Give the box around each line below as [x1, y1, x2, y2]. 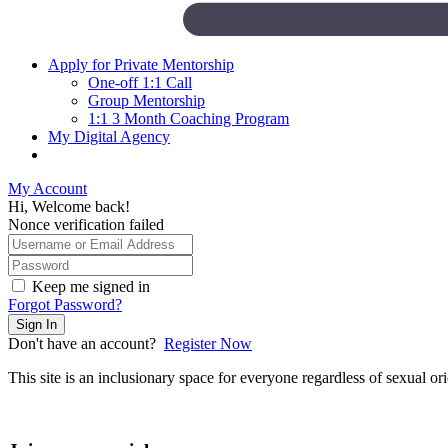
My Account [8, 180, 87, 197]
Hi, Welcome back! [8, 198, 130, 215]
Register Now [164, 335, 252, 352]
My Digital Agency [48, 128, 170, 145]
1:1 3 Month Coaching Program [88, 110, 289, 127]
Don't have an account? [8, 335, 164, 352]
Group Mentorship [88, 92, 205, 109]
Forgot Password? [8, 296, 122, 313]
